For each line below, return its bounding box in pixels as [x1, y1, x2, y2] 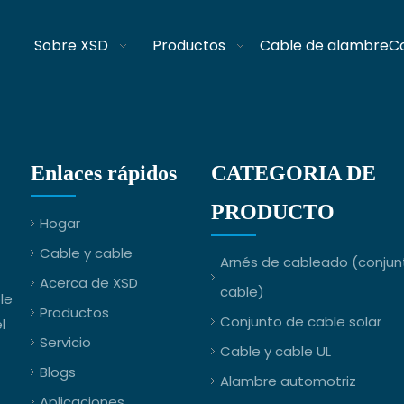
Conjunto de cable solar [220, 312, 381, 331]
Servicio [40, 333, 91, 352]
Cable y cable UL [220, 342, 331, 361]
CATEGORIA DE [211, 161, 376, 185]
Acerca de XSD [40, 273, 138, 292]
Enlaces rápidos [31, 161, 177, 185]
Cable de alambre [260, 34, 389, 56]
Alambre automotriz [220, 372, 356, 390]
